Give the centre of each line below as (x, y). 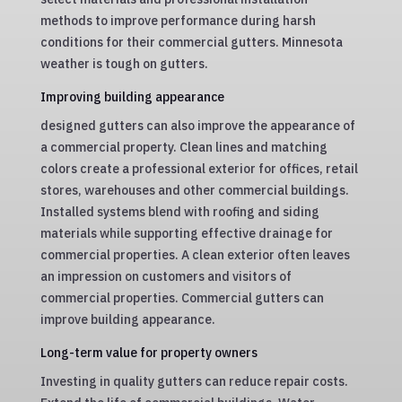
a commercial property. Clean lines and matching (184, 147)
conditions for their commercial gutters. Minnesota (191, 42)
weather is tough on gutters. (124, 64)
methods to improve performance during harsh (178, 21)
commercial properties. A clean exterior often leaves (195, 255)
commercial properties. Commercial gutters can (182, 298)
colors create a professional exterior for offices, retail (199, 169)
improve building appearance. (127, 319)
